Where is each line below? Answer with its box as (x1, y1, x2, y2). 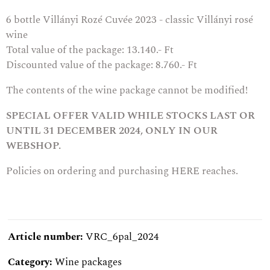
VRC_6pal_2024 (86, 229, 159, 245)
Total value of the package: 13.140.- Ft (6, 42, 174, 58)
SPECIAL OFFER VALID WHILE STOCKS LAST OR (6, 108, 255, 124)
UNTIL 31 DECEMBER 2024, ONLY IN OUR (6, 123, 218, 139)
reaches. (199, 163, 238, 180)
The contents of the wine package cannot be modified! (6, 83, 248, 99)
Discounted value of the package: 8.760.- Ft (6, 57, 197, 74)
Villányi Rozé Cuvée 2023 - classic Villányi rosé (43, 12, 253, 28)
